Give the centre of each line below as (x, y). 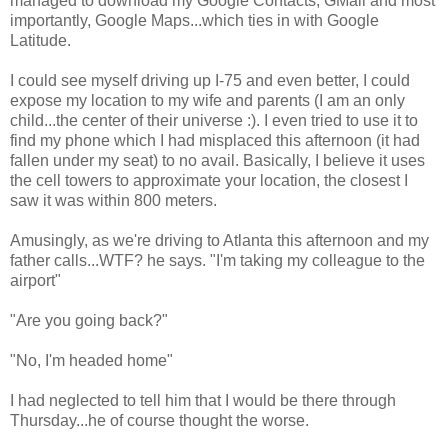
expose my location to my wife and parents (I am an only (207, 100)
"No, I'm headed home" (91, 360)
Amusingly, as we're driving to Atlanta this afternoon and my (219, 240)
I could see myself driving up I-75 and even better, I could (210, 80)
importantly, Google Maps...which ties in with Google (194, 20)
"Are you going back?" (89, 320)
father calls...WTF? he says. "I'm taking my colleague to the (217, 260)
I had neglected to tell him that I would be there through (203, 400)
